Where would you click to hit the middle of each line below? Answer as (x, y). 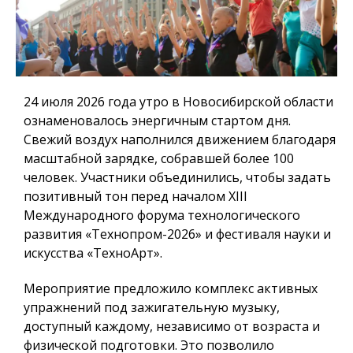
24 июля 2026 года (80, 102)
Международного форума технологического (162, 216)
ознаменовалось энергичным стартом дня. (157, 121)
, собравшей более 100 (224, 159)
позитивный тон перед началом (124, 197)
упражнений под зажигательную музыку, (152, 308)
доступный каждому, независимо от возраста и (172, 327)
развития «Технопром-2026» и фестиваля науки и (177, 234)
